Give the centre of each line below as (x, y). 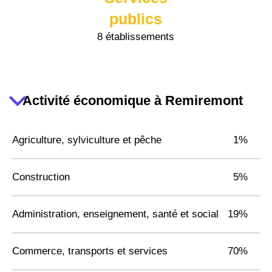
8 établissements (136, 36)
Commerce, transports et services (90, 251)
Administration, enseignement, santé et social (115, 214)
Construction (41, 177)
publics (136, 19)
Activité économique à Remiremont (133, 101)
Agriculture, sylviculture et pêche (87, 140)
